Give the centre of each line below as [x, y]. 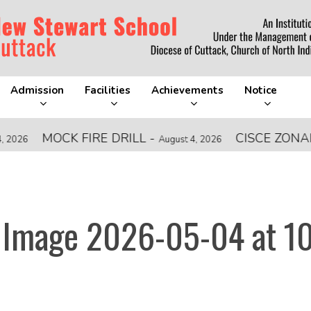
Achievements [187, 90]
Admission [37, 90]
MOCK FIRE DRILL [61, 138]
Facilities [107, 90]
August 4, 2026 [158, 140]
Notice [261, 90]
